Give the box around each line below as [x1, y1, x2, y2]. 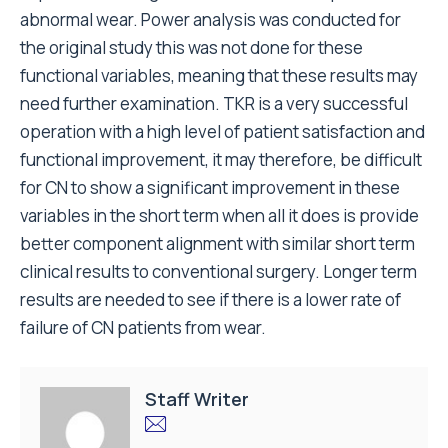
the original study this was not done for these [20, 36, 363, 59]
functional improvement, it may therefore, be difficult [20, 148, 422, 171]
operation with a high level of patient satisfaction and [20, 120, 425, 143]
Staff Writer [145, 387, 249, 411]
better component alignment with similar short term [20, 232, 415, 255]
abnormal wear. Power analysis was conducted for [20, 8, 401, 31]
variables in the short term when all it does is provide [20, 204, 419, 227]
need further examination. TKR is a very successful [20, 92, 408, 115]
